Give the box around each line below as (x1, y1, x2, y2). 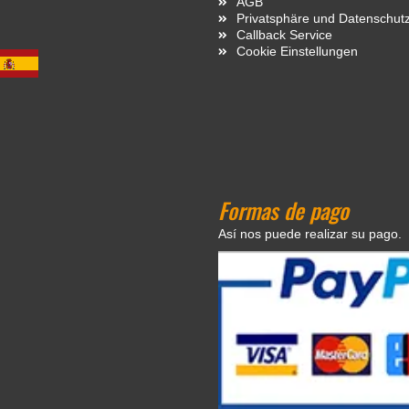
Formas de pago (218, 193, 349, 226)
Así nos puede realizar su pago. (218, 225, 402, 241)
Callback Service (236, 26, 332, 42)
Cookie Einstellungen (236, 43, 358, 58)
